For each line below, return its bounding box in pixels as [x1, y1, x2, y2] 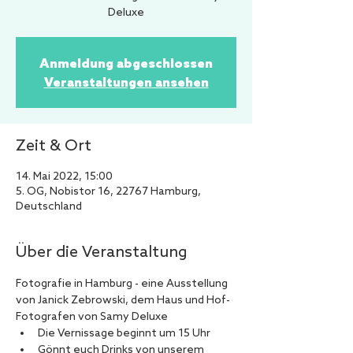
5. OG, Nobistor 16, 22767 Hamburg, [16, 185, 201, 199]
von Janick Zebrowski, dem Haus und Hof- [16, 294, 230, 307]
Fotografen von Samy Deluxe [16, 310, 168, 324]
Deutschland [16, 200, 82, 214]
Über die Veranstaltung [16, 243, 188, 262]
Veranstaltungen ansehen [43, 74, 209, 90]
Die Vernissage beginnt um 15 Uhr [38, 327, 210, 340]
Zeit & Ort [16, 137, 91, 156]
